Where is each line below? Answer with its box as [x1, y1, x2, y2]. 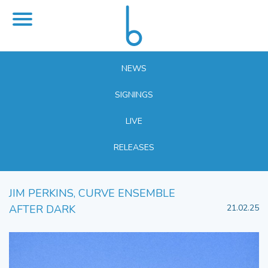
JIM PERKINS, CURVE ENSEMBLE [9, 186, 175, 201]
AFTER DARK [9, 202, 75, 217]
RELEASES [114, 142, 154, 154]
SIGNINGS [115, 89, 153, 101]
